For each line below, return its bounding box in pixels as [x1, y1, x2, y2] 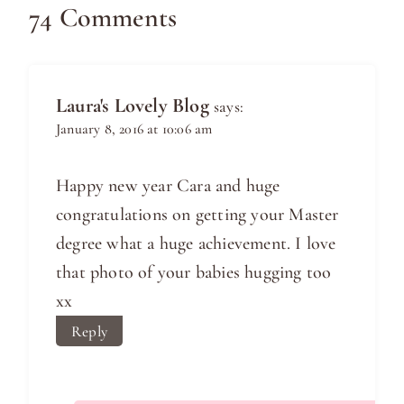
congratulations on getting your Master [56, 204, 339, 226]
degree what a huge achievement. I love [56, 233, 336, 255]
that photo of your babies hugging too [56, 262, 332, 284]
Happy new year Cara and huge [56, 175, 280, 197]
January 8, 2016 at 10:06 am [56, 120, 213, 139]
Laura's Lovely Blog [56, 93, 209, 118]
